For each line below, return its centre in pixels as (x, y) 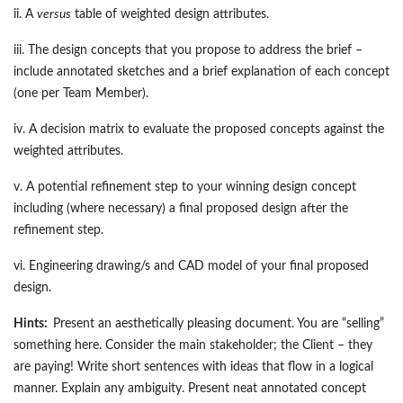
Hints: (33, 324)
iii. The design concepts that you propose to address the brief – (188, 51)
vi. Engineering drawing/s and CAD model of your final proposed (191, 267)
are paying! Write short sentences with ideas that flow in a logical (193, 367)
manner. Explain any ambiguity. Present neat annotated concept (190, 389)
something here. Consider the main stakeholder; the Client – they (193, 346)
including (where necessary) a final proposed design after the (181, 209)
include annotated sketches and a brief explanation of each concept (201, 72)
